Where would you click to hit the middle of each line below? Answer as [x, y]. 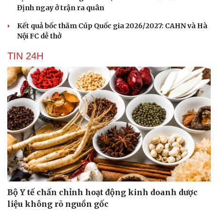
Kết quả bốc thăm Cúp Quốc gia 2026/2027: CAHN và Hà [112, 26]
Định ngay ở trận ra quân [61, 8]
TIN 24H [25, 56]
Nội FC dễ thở [39, 36]
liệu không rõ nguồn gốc [58, 204]
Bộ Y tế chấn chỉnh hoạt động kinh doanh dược [102, 192]
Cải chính [23, 163]
